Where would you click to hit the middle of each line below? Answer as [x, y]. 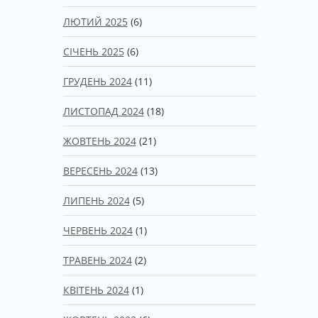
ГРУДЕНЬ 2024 [97, 81]
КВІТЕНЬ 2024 [96, 290]
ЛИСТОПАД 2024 [103, 111]
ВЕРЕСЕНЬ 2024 [100, 170]
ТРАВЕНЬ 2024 [97, 260]
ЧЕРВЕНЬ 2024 [98, 230]
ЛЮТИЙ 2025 [95, 21]
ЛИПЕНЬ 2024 [96, 200]
